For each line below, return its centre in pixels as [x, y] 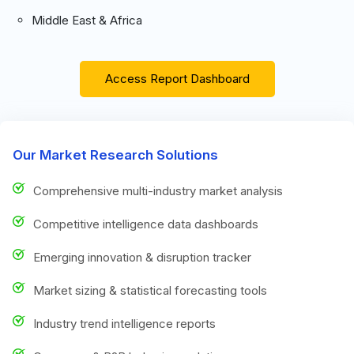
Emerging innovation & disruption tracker [142, 257]
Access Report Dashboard [177, 78]
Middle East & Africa [87, 20]
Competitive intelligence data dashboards [146, 224]
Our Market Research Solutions [115, 154]
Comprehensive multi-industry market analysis [158, 190]
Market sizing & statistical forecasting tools [150, 290]
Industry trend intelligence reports [124, 323]
